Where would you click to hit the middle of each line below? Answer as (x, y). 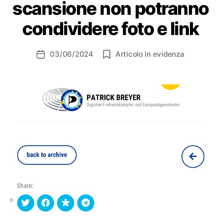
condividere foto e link (110, 28)
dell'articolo (60, 65)
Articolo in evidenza (150, 54)
